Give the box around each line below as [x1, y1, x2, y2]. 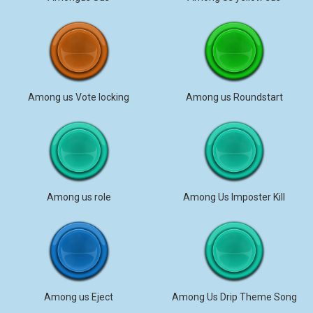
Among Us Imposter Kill [183, 191, 286, 203]
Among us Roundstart [185, 92, 283, 103]
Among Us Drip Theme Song [171, 291, 297, 303]
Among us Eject [44, 291, 114, 303]
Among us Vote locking [28, 92, 130, 103]
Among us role [46, 191, 111, 203]
